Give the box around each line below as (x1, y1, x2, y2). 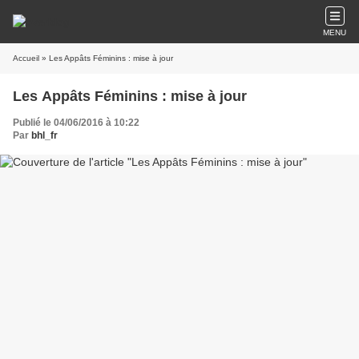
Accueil (13, 54, 39, 63)
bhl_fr (31, 130, 58, 141)
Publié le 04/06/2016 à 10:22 (13, 117, 139, 128)
